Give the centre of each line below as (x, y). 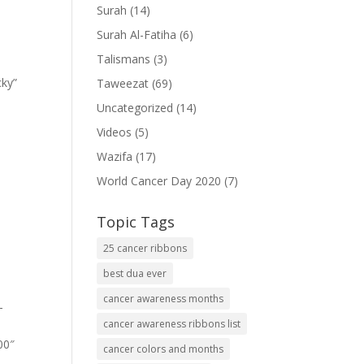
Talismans (124, 59)
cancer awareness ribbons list (172, 324)
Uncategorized (135, 108)
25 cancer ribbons (145, 249)
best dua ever (135, 274)
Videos (115, 132)
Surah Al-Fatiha (137, 35)
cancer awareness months (164, 299)
